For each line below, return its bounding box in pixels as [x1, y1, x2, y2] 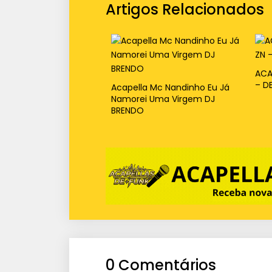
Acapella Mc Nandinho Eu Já [110, 81, 229, 93]
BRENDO [110, 104, 144, 117]
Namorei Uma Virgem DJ [110, 92, 215, 105]
